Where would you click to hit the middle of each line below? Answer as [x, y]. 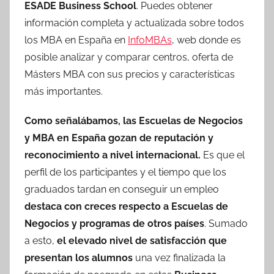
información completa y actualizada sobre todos [134, 23]
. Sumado [226, 223]
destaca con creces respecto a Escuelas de [126, 206]
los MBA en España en [76, 40]
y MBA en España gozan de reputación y [119, 138]
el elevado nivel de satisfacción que [142, 240]
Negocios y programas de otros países [114, 223]
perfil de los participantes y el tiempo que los [125, 172]
